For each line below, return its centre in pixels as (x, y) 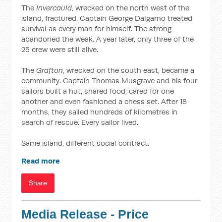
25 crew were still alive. (60, 49)
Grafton (50, 70)
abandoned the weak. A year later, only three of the (108, 39)
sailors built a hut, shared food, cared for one (98, 91)
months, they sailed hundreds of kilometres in (100, 112)
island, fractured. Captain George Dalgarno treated (107, 18)
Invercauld (54, 8)
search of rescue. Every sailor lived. (80, 122)
